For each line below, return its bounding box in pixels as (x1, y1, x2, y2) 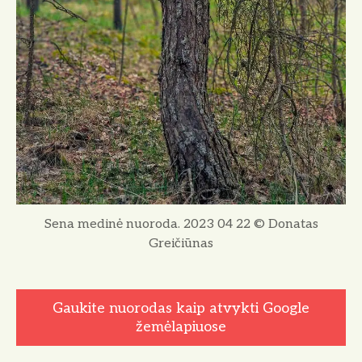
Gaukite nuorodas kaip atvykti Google (53, 299, 309, 317)
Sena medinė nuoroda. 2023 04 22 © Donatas (44, 216, 318, 232)
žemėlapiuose (136, 318, 226, 335)
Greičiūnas (149, 235, 213, 251)
